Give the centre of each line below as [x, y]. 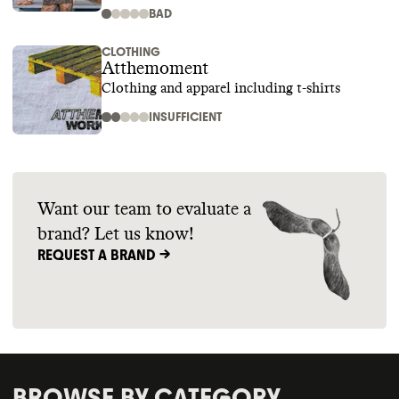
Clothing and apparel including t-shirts [221, 88]
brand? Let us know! [116, 234]
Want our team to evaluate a [144, 209]
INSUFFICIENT [185, 117]
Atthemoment [155, 69]
